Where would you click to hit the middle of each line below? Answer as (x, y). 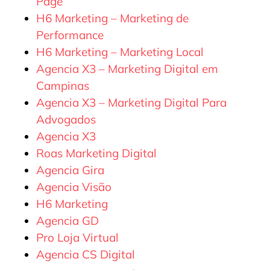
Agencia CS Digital (86, 254)
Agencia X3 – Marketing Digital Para (131, 102)
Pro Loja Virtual (77, 237)
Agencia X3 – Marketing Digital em (127, 68)
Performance (70, 35)
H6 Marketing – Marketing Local (120, 52)
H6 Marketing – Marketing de (112, 18)
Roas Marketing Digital (96, 153)
